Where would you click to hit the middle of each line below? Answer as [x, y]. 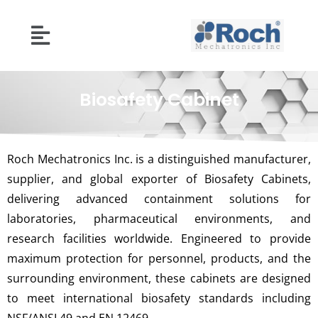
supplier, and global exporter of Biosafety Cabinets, [159, 179]
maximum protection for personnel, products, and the [159, 258]
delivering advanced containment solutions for [159, 199]
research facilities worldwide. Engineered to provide [159, 238]
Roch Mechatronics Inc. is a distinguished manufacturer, [159, 159]
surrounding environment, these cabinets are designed [159, 278]
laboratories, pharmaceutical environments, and [159, 219]
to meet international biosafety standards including [159, 298]
